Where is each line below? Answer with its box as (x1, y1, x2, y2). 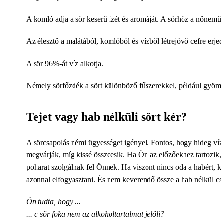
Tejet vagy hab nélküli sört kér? (26, 110, 187, 123)
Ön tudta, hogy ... (26, 197, 81, 206)
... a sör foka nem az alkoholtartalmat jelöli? (26, 209, 164, 218)
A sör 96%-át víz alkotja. (26, 59, 103, 68)
